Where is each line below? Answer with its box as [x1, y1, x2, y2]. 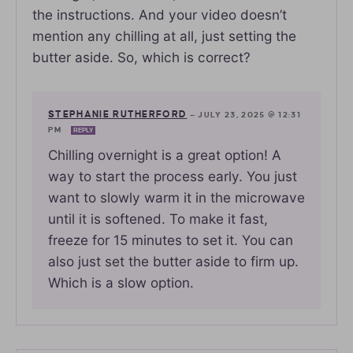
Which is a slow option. [48, 273, 194, 291]
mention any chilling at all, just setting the [32, 27, 296, 44]
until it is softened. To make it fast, [48, 210, 268, 227]
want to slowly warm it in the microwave [48, 188, 305, 206]
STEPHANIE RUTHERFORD [48, 109, 188, 120]
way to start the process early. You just [48, 167, 297, 184]
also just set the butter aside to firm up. [48, 252, 299, 269]
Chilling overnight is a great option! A [48, 146, 281, 163]
